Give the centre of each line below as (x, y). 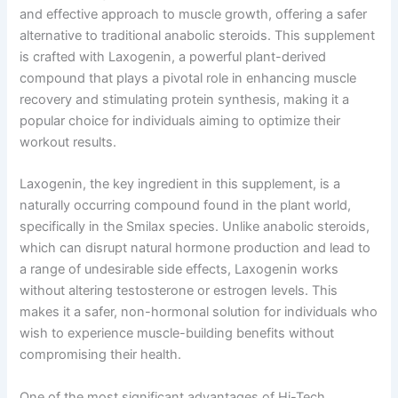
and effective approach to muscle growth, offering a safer (194, 14)
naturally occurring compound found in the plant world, (186, 206)
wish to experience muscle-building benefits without (177, 334)
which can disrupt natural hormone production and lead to (195, 248)
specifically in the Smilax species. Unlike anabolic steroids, (195, 227)
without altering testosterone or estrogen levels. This (179, 291)
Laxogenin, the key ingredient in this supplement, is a (180, 184)
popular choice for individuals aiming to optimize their (180, 120)
